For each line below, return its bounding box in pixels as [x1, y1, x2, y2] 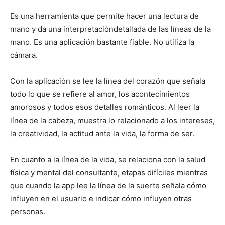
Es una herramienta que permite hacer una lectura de [10, 11, 199, 21]
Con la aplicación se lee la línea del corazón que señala [10, 76, 205, 86]
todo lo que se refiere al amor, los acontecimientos [10, 89, 190, 99]
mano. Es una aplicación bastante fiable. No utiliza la [10, 37, 194, 47]
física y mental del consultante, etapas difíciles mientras [10, 168, 208, 177]
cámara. [10, 50, 38, 60]
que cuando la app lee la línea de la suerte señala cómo [10, 181, 206, 190]
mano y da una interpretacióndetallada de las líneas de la [10, 24, 211, 34]
